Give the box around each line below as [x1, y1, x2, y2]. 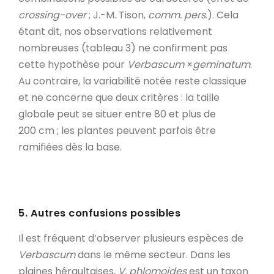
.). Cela [206, 7, 239, 22]
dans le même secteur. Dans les [75, 247, 231, 262]
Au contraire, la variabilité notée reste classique [18, 73, 246, 88]
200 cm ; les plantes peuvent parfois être [18, 123, 216, 138]
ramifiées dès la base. [18, 139, 122, 154]
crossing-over [18, 7, 86, 22]
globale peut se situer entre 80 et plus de [18, 106, 216, 121]
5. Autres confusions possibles [18, 206, 180, 220]
